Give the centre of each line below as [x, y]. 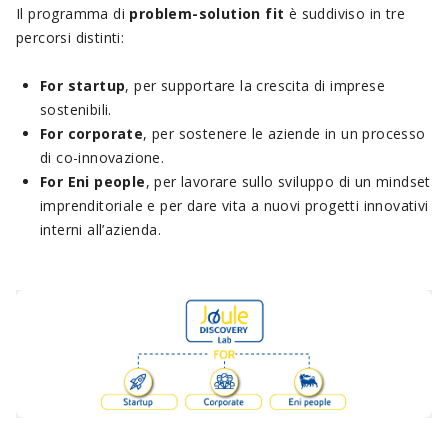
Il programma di [73, 14]
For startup [83, 86]
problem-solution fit [209, 14]
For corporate [92, 134]
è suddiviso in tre [347, 14]
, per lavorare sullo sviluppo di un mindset [288, 182]
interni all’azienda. [101, 230]
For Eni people [93, 182]
